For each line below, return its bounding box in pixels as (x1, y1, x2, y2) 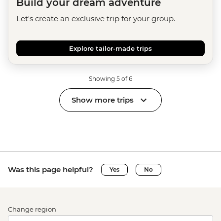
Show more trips (72, 95, 134, 105)
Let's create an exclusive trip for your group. (16, 13, 175, 23)
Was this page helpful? (8, 164, 93, 174)
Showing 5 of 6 (89, 74, 132, 82)
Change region (8, 205, 56, 213)
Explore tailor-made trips (69, 44, 152, 52)
